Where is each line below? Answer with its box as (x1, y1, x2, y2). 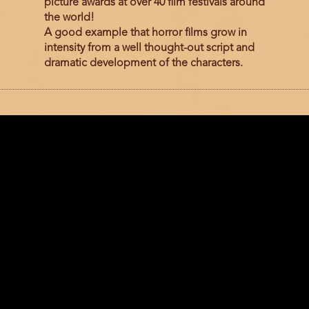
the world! (43, 12, 94, 24)
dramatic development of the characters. (43, 58, 243, 70)
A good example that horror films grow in (43, 28, 247, 39)
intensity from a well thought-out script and (43, 43, 255, 54)
